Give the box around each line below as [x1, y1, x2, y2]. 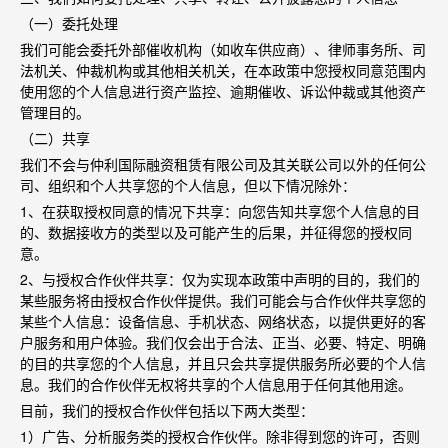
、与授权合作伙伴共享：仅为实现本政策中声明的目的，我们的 [28, 269, 420, 289]
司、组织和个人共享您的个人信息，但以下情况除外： [20, 175, 356, 195]
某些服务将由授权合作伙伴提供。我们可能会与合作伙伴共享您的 [20, 290, 426, 310]
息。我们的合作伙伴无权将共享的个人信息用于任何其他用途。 [20, 374, 412, 394]
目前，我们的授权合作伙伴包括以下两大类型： [20, 400, 314, 420]
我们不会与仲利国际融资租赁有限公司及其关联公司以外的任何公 [20, 154, 426, 174]
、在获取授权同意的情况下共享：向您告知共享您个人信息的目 [28, 201, 420, 221]
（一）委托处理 [20, 13, 118, 33]
